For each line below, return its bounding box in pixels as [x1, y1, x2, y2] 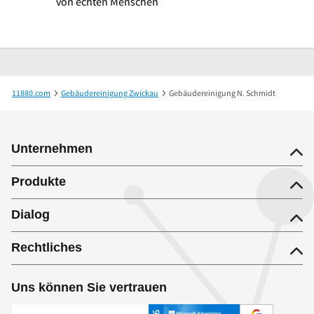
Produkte [11, 174, 66, 189]
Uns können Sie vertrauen [11, 280, 167, 294]
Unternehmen [11, 141, 93, 156]
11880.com [12, 87, 50, 98]
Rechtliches [11, 240, 82, 254]
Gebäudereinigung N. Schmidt [169, 87, 275, 98]
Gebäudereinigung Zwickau [61, 87, 158, 98]
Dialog [11, 207, 50, 221]
